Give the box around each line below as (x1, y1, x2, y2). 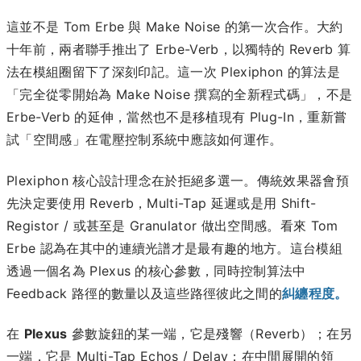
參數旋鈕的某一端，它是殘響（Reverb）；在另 (67, 325, 353, 342)
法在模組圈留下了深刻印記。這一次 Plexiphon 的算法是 (6, 64, 340, 81)
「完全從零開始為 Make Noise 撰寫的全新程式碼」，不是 (6, 86, 353, 103)
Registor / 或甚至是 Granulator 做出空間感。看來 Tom (6, 217, 338, 234)
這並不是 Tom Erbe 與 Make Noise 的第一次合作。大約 (6, 19, 343, 35)
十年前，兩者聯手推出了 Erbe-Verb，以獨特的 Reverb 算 (6, 41, 351, 58)
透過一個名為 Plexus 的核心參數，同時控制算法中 (6, 262, 306, 279)
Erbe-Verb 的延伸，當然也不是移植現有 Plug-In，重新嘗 (6, 109, 347, 126)
